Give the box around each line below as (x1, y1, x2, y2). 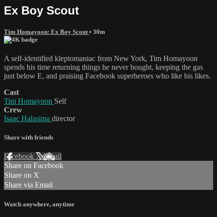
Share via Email (4, 181, 53, 189)
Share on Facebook (4, 161, 63, 170)
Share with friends (4, 134, 53, 141)
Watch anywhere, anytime (4, 201, 75, 208)
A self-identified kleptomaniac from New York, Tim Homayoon (4, 54, 198, 62)
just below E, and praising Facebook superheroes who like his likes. (4, 71, 211, 80)
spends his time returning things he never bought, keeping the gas (4, 62, 203, 71)
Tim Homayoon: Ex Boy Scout (4, 28, 89, 35)
